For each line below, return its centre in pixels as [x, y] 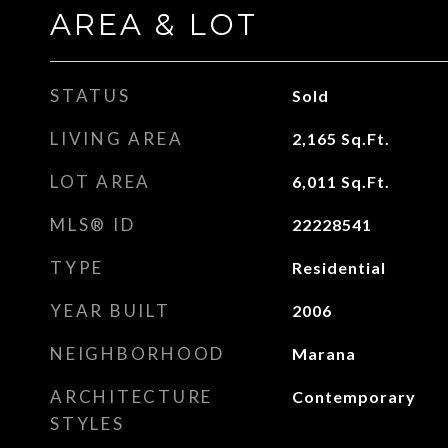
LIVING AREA [117, 138]
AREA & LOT [154, 24]
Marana [323, 353]
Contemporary [353, 396]
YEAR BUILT [110, 310]
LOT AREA [100, 181]
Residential [338, 267]
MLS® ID [93, 224]
